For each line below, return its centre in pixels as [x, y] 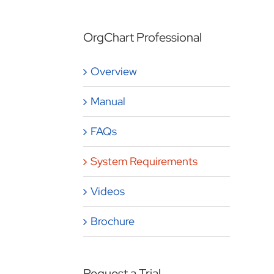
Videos [108, 191]
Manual [108, 101]
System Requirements [144, 161]
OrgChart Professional [143, 37]
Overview [114, 71]
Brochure [113, 221]
